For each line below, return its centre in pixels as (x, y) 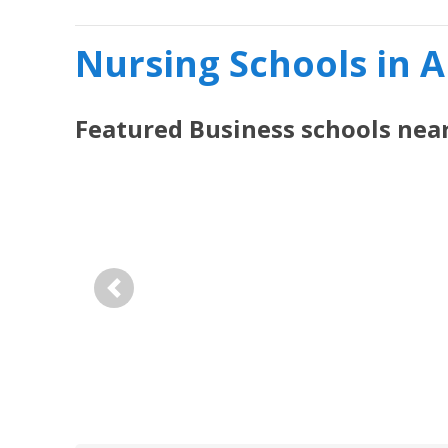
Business (242, 128)
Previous (144, 298)
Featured (132, 128)
